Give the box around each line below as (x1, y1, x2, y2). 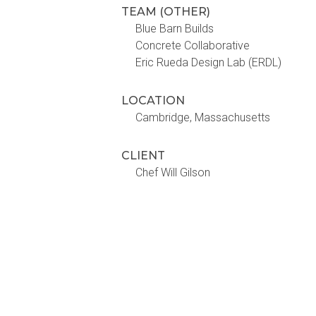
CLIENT (121, 149, 165, 162)
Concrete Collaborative (135, 39, 250, 52)
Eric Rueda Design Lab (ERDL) (135, 56, 281, 69)
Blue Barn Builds (135, 22, 214, 35)
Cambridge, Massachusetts (135, 111, 270, 124)
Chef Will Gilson (135, 166, 210, 179)
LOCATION (121, 94, 185, 107)
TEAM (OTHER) (121, 5, 210, 18)
